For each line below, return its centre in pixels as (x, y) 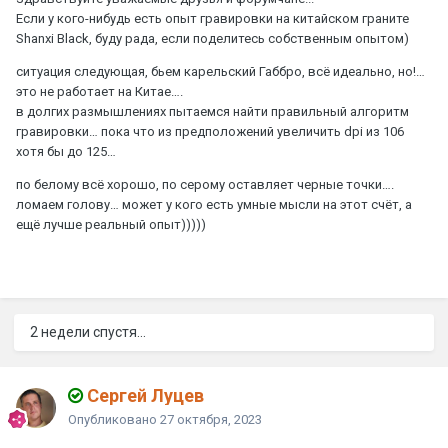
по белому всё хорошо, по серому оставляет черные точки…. (206, 184)
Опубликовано (114, 419)
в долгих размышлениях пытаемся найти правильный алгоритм (212, 111)
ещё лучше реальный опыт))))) (111, 224)
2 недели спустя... (88, 331)
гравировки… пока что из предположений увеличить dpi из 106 (210, 131)
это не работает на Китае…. (101, 91)
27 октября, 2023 (211, 419)
